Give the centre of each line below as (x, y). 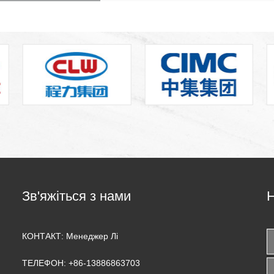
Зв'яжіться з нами (76, 196)
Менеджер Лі (92, 236)
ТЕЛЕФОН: (44, 263)
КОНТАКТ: (43, 236)
